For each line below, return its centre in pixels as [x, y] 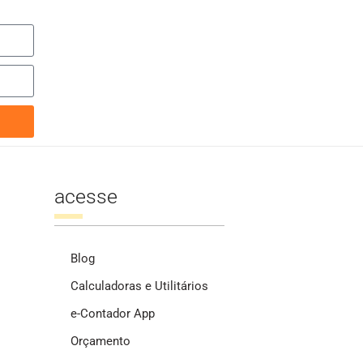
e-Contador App [112, 314]
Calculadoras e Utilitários [139, 286]
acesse [85, 196]
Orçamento [100, 341]
